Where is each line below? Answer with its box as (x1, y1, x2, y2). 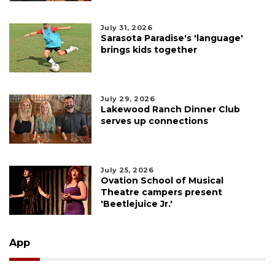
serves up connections (100, 115, 208, 126)
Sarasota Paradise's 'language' (100, 32, 243, 44)
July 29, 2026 (100, 94, 155, 103)
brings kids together (100, 44, 197, 55)
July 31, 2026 (100, 23, 153, 32)
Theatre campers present (100, 186, 222, 198)
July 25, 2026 (100, 165, 154, 174)
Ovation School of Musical (100, 174, 223, 186)
